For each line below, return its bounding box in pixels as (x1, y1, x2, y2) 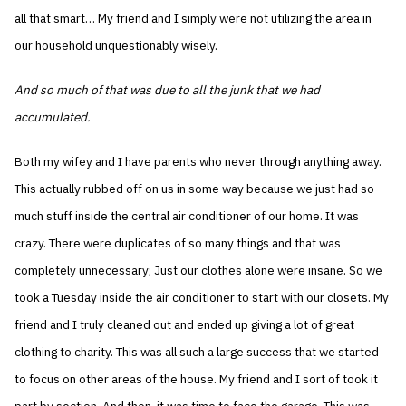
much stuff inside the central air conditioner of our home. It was (14, 208, 360, 225)
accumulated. (14, 109, 92, 126)
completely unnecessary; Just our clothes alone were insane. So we (14, 262, 383, 279)
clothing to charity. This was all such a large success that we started (14, 343, 380, 361)
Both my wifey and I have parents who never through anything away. (14, 153, 382, 170)
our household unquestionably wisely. (14, 37, 218, 54)
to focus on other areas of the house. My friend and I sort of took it (14, 371, 379, 388)
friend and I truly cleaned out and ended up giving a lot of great (14, 316, 355, 333)
